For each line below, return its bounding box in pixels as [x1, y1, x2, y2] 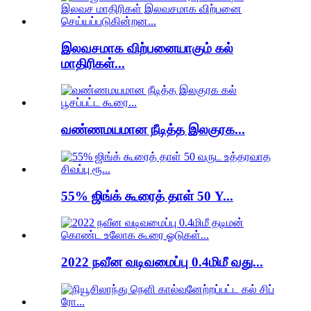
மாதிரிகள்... [61, 56, 125, 71]
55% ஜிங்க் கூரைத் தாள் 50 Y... [61, 188, 233, 203]
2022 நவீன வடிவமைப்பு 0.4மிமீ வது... [61, 255, 263, 270]
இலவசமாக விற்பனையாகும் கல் [61, 40, 233, 56]
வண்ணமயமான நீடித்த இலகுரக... [61, 122, 245, 137]
